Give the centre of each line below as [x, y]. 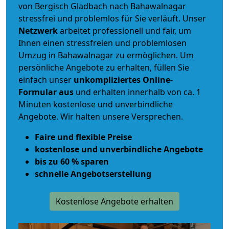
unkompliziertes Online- [123, 80]
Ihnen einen [41, 43]
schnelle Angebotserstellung [93, 174]
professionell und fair [133, 31]
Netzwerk [39, 31]
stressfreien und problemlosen [125, 43]
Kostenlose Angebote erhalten [114, 202]
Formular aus [46, 92]
